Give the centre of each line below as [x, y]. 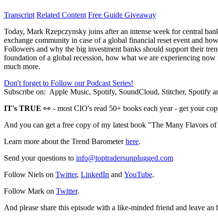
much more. [22, 66]
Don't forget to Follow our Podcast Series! [69, 83]
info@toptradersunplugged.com [125, 158]
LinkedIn [95, 174]
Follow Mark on [30, 191]
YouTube [138, 174]
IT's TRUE [24, 108]
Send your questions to [40, 158]
